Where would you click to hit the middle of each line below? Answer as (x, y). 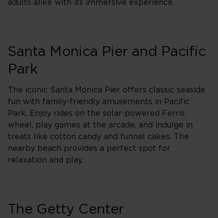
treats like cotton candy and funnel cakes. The (98, 137)
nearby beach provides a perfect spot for (89, 148)
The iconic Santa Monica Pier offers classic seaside (107, 90)
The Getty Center (66, 210)
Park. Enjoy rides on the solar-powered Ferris (96, 113)
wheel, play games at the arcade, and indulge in (100, 125)
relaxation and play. (45, 160)
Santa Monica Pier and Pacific (107, 52)
